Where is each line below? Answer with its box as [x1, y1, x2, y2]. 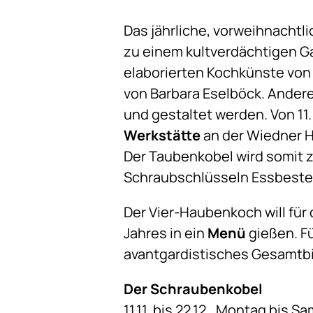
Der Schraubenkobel [124, 279, 263, 298]
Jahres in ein [124, 224, 208, 242]
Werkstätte [124, 126, 201, 145]
